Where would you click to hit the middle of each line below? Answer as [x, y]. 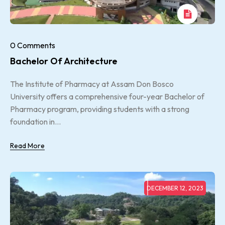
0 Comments [33, 45]
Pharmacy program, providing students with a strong [100, 109]
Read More [27, 145]
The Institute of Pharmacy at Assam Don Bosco [92, 84]
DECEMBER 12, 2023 [175, 188]
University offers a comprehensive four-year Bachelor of [107, 96]
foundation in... [35, 121]
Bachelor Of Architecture [64, 61]
